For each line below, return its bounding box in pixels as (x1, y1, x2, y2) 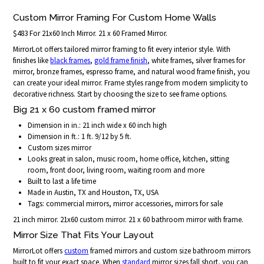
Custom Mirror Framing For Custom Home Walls (13, 11, 217, 23)
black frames (50, 55, 91, 65)
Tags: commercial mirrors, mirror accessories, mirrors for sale (28, 198, 223, 209)
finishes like (13, 55, 51, 65)
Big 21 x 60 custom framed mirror (13, 103, 156, 115)
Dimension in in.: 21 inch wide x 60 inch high (28, 120, 167, 130)
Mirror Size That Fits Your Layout (13, 229, 154, 241)
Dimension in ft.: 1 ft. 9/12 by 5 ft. (28, 131, 132, 141)
